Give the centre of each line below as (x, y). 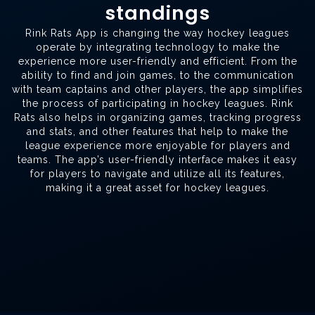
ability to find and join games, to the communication (157, 76)
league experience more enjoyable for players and (157, 146)
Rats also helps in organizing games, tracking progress (157, 118)
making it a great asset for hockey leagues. (157, 188)
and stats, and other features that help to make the (157, 132)
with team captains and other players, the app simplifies (157, 90)
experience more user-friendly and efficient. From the (157, 62)
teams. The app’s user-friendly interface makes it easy (157, 160)
